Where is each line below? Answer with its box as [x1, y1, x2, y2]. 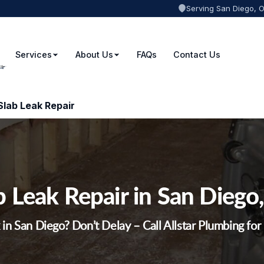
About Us [75, 49, 113, 60]
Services [15, 49, 52, 60]
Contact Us [173, 49, 220, 60]
